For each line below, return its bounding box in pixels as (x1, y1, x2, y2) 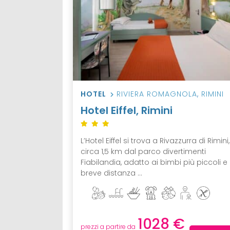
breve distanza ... (81, 167, 142, 178)
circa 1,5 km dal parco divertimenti (81, 146, 206, 157)
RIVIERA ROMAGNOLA (117, 88, 197, 99)
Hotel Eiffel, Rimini (81, 103, 172, 118)
